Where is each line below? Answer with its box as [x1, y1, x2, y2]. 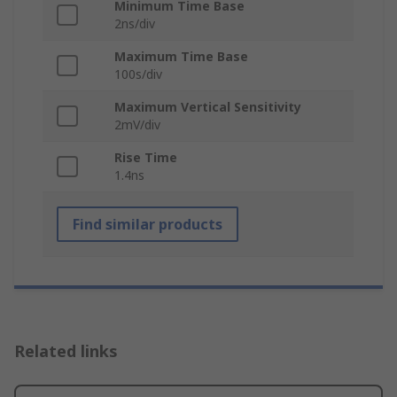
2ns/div [114, 15, 155, 33]
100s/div [114, 66, 162, 83]
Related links [14, 340, 118, 362]
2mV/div [114, 116, 160, 134]
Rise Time [114, 149, 177, 167]
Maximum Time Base [114, 48, 248, 66]
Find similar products [73, 214, 222, 235]
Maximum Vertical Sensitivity [114, 98, 301, 116]
